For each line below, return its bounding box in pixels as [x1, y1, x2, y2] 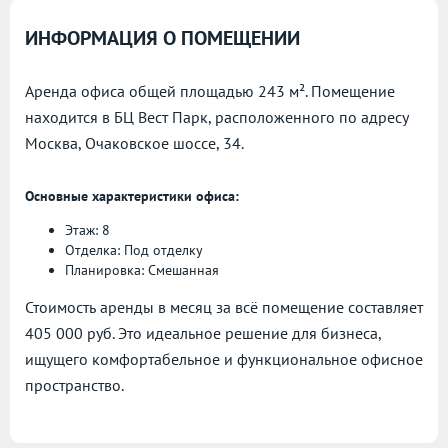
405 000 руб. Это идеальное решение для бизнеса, [25, 323, 381, 344]
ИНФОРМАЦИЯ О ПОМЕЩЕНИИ [25, 25, 300, 52]
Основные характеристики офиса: [25, 187, 239, 206]
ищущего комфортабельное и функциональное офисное [25, 349, 423, 370]
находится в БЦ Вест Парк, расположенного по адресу [25, 107, 409, 128]
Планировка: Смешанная [65, 261, 219, 280]
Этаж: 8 [65, 221, 110, 240]
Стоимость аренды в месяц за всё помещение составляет [25, 297, 423, 318]
